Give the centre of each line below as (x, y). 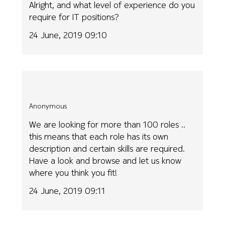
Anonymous (48, 106)
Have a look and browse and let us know (105, 160)
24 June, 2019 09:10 (68, 35)
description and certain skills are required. (107, 148)
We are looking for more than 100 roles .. (107, 124)
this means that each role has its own (99, 136)
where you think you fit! (73, 172)
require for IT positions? (74, 17)
